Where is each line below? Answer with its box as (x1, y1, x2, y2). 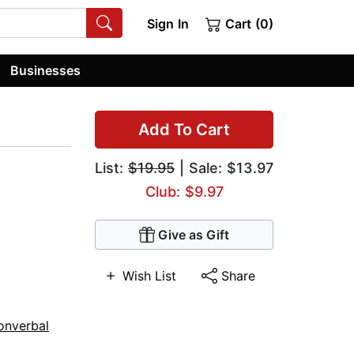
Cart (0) (221, 16, 273, 32)
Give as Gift (158, 227, 229, 243)
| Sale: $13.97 (175, 160, 273, 177)
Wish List (122, 268, 177, 284)
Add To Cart (138, 120, 230, 140)
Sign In (146, 16, 189, 32)
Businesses (10, 62, 81, 78)
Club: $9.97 (145, 183, 224, 201)
